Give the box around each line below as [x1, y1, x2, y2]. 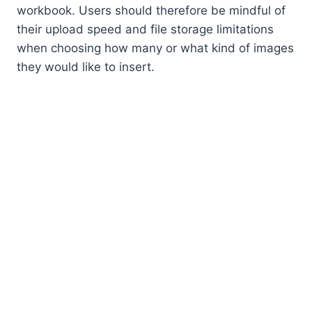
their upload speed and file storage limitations [17, 22, 274, 36]
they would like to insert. [17, 59, 155, 74]
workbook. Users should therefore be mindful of [17, 3, 286, 17]
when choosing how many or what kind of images [17, 40, 294, 55]
